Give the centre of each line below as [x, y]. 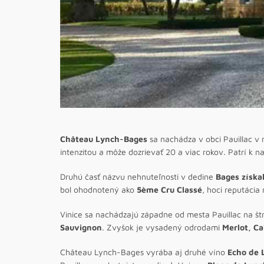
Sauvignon [81, 227]
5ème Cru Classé [169, 189]
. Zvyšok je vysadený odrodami [162, 227]
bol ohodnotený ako [98, 189]
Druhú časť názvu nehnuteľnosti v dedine [138, 176]
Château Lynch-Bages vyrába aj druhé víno [144, 252]
